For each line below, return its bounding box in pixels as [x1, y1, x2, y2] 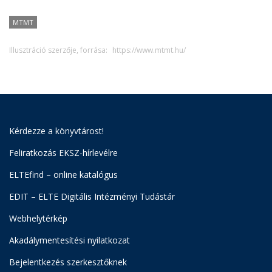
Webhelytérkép [9, 212, 67, 225]
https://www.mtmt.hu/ [112, 45, 186, 56]
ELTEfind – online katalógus [9, 169, 118, 181]
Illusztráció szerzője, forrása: [9, 45, 107, 56]
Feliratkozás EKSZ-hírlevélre [9, 147, 118, 159]
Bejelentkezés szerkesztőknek [9, 256, 127, 268]
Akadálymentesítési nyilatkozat [9, 234, 130, 246]
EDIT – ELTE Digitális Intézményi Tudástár [9, 191, 175, 203]
